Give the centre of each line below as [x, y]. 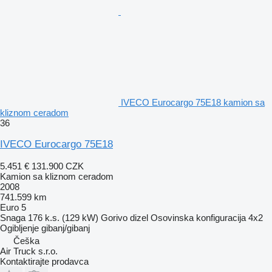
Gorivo [114, 217]
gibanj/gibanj [66, 228]
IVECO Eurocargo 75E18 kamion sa [193, 102]
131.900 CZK [58, 166]
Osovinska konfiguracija [198, 217]
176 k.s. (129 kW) [63, 217]
